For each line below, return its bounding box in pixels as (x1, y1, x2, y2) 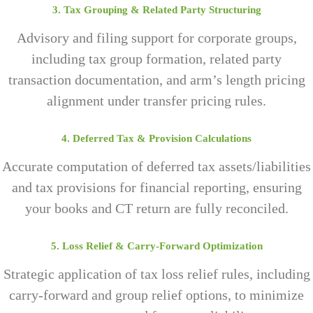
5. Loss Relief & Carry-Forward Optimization (50, 240, 263, 252)
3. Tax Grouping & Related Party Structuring (52, 3, 261, 15)
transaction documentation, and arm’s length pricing (8, 71, 305, 87)
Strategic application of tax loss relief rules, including (3, 266, 310, 282)
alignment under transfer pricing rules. (47, 92, 266, 108)
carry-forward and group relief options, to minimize (9, 287, 304, 303)
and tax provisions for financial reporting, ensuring (11, 179, 302, 195)
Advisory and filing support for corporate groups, (16, 29, 297, 45)
